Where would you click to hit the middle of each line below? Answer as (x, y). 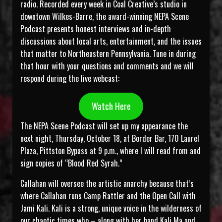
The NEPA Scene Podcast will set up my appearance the (104, 126)
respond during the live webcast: (71, 79)
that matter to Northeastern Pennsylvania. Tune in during (108, 54)
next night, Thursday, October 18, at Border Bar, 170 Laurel (110, 139)
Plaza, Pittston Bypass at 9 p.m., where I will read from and (111, 151)
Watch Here (111, 106)
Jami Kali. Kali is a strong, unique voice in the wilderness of (111, 208)
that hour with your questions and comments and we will (107, 66)
